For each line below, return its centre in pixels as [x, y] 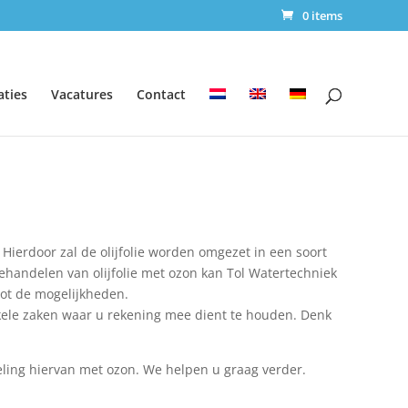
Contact [161, 94]
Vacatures [82, 94]
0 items [322, 15]
